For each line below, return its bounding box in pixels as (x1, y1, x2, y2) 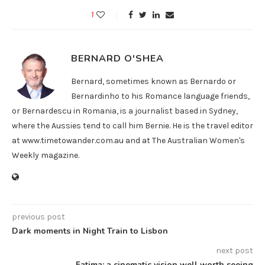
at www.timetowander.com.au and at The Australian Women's (12, 135, 245, 146)
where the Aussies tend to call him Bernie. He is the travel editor (12, 120, 253, 131)
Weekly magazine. (12, 150, 79, 160)
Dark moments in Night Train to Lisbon (12, 225, 168, 237)
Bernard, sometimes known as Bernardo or (71, 76, 236, 86)
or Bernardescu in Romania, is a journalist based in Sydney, (12, 105, 238, 116)
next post (216, 245, 253, 256)
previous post (12, 211, 65, 222)
